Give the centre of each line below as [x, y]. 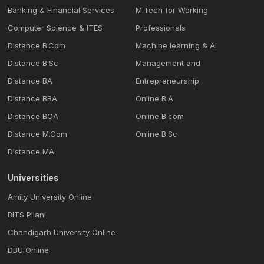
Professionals [161, 27]
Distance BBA [33, 98]
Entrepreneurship [168, 80]
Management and [168, 63]
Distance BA [30, 80]
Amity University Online [50, 197]
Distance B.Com [37, 45]
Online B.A [155, 98]
